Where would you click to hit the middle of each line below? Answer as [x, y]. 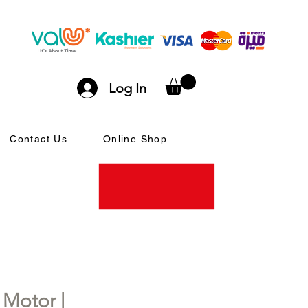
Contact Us [39, 139]
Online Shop [135, 139]
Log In [127, 88]
